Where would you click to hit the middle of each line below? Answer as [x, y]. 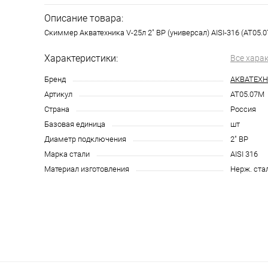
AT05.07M [247, 94]
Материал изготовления [87, 169]
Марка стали [67, 154]
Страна [57, 109]
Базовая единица [75, 124]
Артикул [58, 94]
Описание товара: [84, 18]
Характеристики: [81, 58]
